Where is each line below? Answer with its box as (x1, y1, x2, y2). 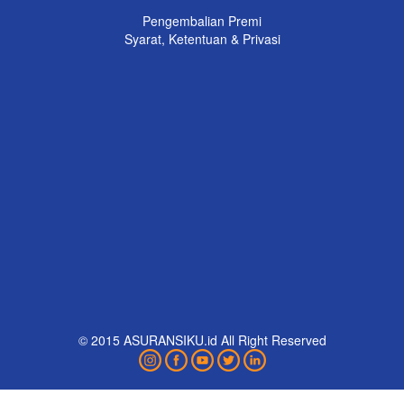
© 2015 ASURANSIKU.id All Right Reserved (78, 330, 326, 349)
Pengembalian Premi (142, 12, 262, 31)
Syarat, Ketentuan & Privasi (124, 30, 280, 49)
